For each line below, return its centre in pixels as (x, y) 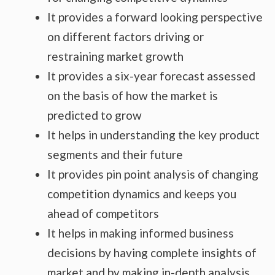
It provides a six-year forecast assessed (151, 76)
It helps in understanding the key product (153, 135)
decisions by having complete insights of (152, 253)
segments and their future (115, 155)
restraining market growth (115, 56)
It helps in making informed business (141, 233)
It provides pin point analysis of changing (153, 174)
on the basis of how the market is (133, 96)
